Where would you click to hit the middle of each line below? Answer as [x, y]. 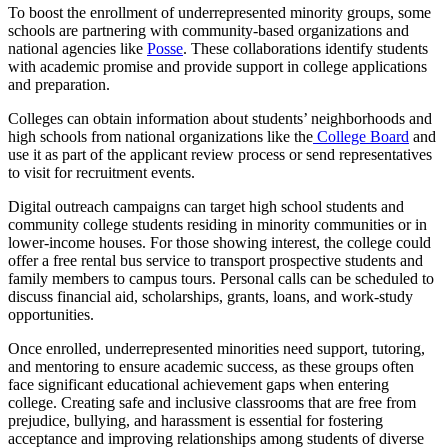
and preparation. [61, 84]
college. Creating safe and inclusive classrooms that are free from [212, 402]
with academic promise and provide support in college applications [217, 66]
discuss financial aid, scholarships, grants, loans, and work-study [210, 296]
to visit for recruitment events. [105, 172]
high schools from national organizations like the [160, 136]
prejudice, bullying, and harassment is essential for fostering [195, 420]
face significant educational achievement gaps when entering [198, 384]
